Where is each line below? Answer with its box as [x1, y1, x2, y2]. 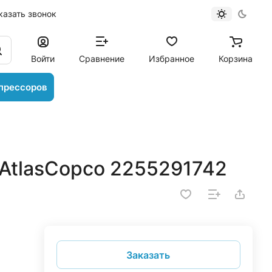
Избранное [149, 53, 194, 64]
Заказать [126, 248, 171, 261]
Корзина [219, 53, 253, 64]
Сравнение [79, 53, 124, 64]
